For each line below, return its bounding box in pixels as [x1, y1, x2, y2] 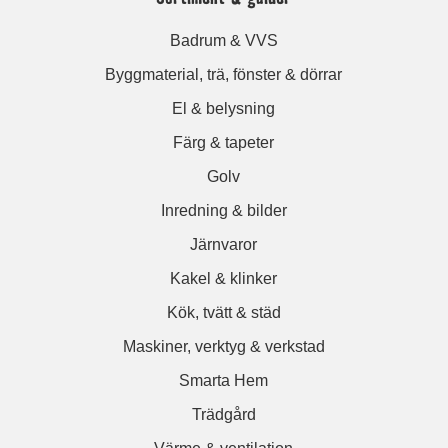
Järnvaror [190, 235, 258, 253]
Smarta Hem [179, 371, 269, 389]
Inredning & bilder [160, 201, 287, 219]
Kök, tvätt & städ [166, 303, 281, 321]
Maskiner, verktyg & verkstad [122, 337, 325, 355]
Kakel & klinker [170, 269, 278, 287]
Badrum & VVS [169, 31, 278, 49]
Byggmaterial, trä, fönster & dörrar [105, 65, 343, 83]
